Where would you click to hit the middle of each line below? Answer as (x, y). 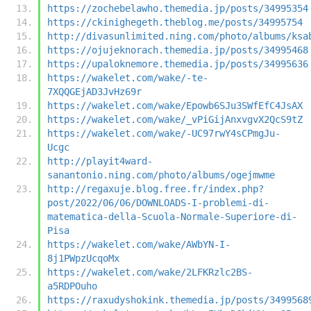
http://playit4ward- (100, 161)
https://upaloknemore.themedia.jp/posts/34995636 (178, 64)
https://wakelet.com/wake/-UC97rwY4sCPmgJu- (164, 133)
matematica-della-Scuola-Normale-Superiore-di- (172, 216)
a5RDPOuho (72, 286)
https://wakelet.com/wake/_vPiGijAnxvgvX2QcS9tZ (175, 119)
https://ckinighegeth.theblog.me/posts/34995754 (175, 22)
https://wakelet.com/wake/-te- (128, 77)
